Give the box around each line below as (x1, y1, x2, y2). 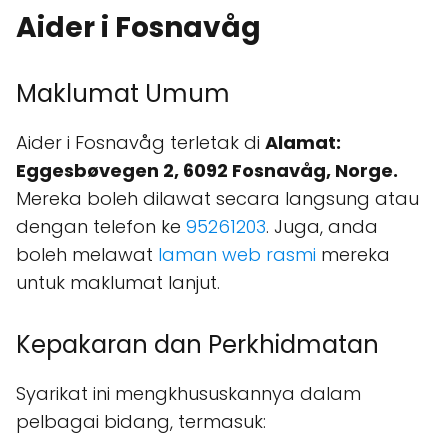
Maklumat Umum (16, 77, 230, 111)
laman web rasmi (158, 242, 316, 268)
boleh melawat (16, 242, 158, 268)
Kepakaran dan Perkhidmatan (16, 328, 379, 362)
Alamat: (265, 130, 341, 156)
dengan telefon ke (16, 214, 186, 240)
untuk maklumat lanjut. (16, 270, 220, 296)
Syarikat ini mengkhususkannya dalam (16, 381, 361, 407)
